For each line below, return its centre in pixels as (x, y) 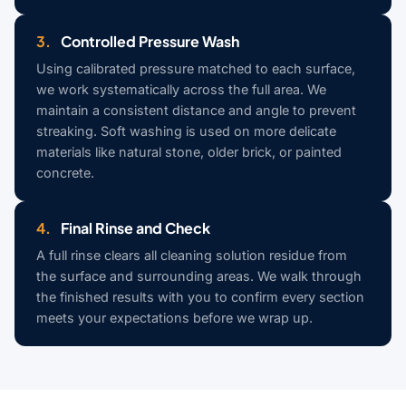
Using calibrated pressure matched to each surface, (196, 69)
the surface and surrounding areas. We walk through (199, 276)
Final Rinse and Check (134, 228)
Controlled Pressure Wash (149, 42)
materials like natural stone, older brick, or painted (189, 152)
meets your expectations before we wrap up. (174, 318)
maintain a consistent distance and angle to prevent (196, 111)
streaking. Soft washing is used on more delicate (186, 131)
